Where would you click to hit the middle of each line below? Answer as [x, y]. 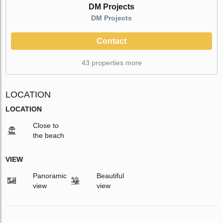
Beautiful [110, 175]
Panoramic [50, 175]
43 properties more [111, 62]
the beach [49, 135]
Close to [46, 125]
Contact [111, 41]
